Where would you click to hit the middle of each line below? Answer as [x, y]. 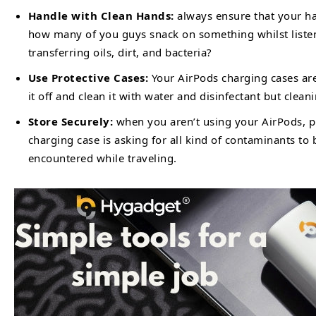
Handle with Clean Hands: [101, 16]
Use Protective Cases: [88, 78]
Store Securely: [72, 121]
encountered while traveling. [102, 158]
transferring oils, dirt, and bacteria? [120, 52]
